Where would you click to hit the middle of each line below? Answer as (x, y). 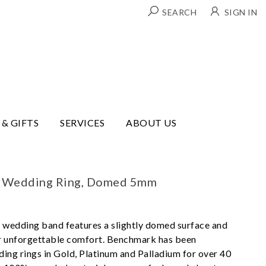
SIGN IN (240, 12)
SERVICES (83, 122)
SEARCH (179, 12)
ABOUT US (151, 122)
